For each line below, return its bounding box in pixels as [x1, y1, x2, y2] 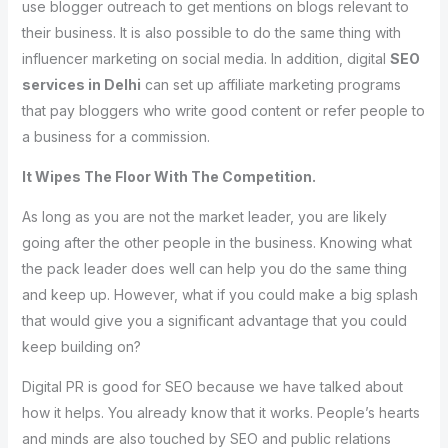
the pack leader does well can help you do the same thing [21, 259, 407, 277]
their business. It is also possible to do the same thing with [21, 23, 401, 41]
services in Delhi [21, 75, 141, 93]
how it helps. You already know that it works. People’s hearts [21, 403, 420, 421]
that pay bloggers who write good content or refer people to [21, 101, 425, 119]
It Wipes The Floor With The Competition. [21, 167, 316, 185]
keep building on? [21, 337, 141, 355]
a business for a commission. [21, 127, 210, 145]
